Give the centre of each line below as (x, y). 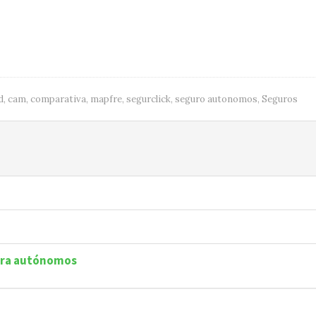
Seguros (280, 99)
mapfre (106, 99)
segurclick (148, 99)
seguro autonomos (216, 99)
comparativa (58, 99)
